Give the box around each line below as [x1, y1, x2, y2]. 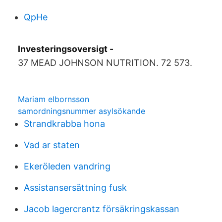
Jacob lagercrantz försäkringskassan [24, 204, 179, 214]
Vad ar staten [24, 140, 80, 150]
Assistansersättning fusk [24, 182, 127, 193]
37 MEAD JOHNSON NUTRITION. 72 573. [18, 57, 192, 68]
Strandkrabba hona [24, 118, 105, 129]
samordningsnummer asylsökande [18, 106, 145, 116]
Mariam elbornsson [18, 94, 89, 104]
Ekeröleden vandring [24, 161, 111, 171]
